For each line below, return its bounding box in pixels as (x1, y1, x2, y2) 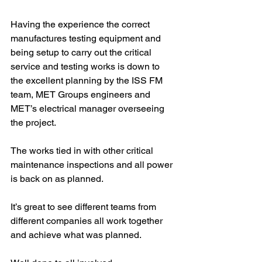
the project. (11, 117, 56, 128)
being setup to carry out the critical (11, 47, 154, 58)
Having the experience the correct (11, 19, 152, 30)
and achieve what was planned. (11, 229, 142, 240)
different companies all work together (11, 215, 165, 226)
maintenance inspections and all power (11, 159, 175, 170)
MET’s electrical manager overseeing (11, 103, 167, 114)
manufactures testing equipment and (11, 33, 163, 44)
